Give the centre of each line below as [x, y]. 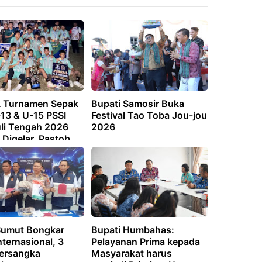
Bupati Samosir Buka [137, 104]
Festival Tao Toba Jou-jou [149, 116]
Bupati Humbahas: [132, 230]
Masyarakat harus [131, 254]
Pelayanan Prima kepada [145, 242]
